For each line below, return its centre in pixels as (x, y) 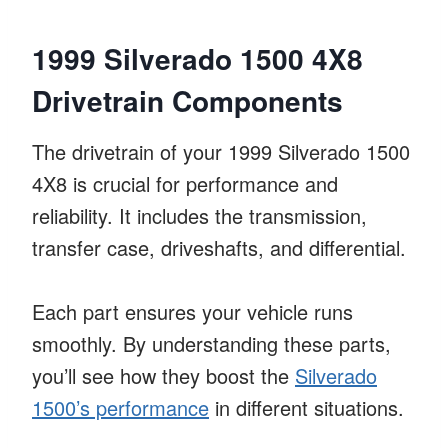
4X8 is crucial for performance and (185, 183)
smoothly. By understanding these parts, (211, 343)
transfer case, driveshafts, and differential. (219, 247)
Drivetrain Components (187, 100)
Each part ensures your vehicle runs (192, 311)
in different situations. (306, 407)
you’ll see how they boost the (163, 375)
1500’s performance (120, 407)
